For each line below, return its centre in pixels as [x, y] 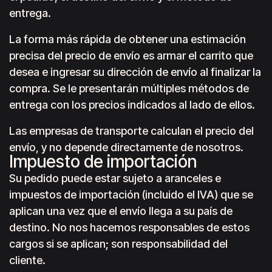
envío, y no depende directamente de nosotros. [126, 147]
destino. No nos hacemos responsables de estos [129, 227]
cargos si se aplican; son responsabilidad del [118, 244]
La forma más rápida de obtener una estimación [127, 39]
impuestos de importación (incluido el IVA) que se [131, 195]
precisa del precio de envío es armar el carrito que [131, 56]
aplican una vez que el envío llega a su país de [121, 211]
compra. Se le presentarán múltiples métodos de [129, 88]
